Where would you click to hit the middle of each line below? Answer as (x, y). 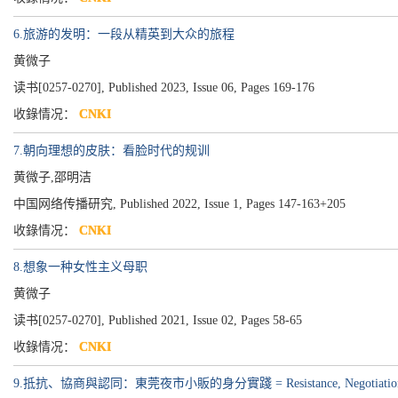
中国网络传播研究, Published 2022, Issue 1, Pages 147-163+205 (179, 204)
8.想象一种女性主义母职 (80, 267)
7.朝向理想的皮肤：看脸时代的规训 (111, 151)
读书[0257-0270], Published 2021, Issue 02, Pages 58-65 (158, 320)
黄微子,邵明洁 (52, 177)
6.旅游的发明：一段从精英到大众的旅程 (124, 34)
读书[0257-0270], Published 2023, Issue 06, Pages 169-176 (164, 88)
